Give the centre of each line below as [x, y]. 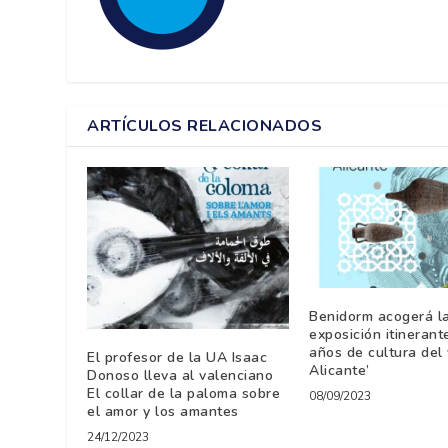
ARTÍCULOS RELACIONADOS [205, 125]
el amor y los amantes [163, 411]
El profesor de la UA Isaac [177, 357]
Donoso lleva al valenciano [180, 375]
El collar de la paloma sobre [184, 393]
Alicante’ [339, 370]
